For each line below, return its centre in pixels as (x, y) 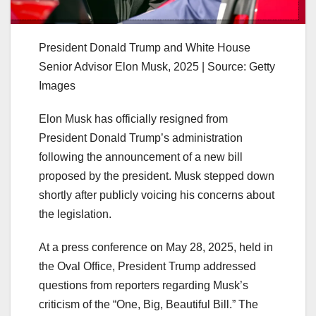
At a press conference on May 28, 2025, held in (156, 247)
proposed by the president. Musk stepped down (157, 176)
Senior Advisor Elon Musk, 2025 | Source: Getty (157, 66)
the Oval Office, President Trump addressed (147, 266)
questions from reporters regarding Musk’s (144, 285)
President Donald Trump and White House (145, 47)
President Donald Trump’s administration (141, 138)
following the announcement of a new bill (141, 157)
